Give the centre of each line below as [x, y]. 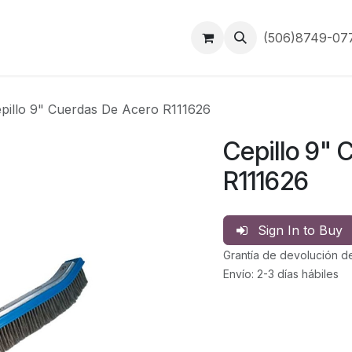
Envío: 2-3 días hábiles [281, 274]
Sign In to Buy [300, 230]
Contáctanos [77, 38]
